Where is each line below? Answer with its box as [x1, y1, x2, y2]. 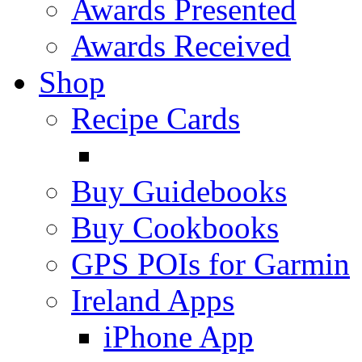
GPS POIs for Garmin [71, 246, 350, 281]
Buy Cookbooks [71, 209, 279, 245]
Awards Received [71, 27, 291, 63]
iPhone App [103, 318, 254, 354]
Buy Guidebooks [71, 173, 287, 208]
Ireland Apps [71, 282, 234, 318]
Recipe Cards [71, 100, 240, 136]
